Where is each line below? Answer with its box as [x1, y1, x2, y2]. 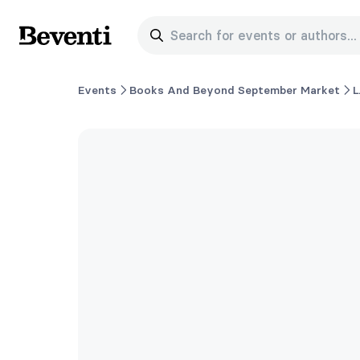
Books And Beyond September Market [129, 82, 340, 97]
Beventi [18, 35, 66, 52]
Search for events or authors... [166, 27, 357, 43]
